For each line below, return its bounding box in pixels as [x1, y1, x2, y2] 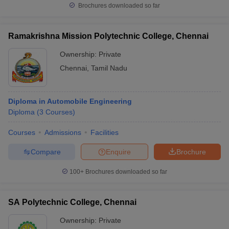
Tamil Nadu [91, 64, 127, 72]
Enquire [106, 147, 131, 156]
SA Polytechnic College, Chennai [8, 198, 136, 207]
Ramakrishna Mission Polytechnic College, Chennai [8, 32, 209, 40]
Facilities [90, 128, 119, 136]
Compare [30, 147, 61, 156]
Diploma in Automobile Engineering [8, 97, 132, 105]
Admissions [44, 128, 81, 136]
